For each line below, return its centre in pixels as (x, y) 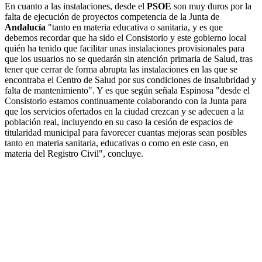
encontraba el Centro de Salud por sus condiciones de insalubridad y (130, 80)
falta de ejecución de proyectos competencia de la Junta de (112, 17)
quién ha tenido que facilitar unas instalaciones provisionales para (125, 49)
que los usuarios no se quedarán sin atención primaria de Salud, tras (129, 59)
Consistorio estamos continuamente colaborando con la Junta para (126, 101)
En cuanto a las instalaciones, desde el (76, 6)
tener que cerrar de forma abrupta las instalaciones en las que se (121, 70)
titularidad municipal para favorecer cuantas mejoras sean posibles (126, 133)
